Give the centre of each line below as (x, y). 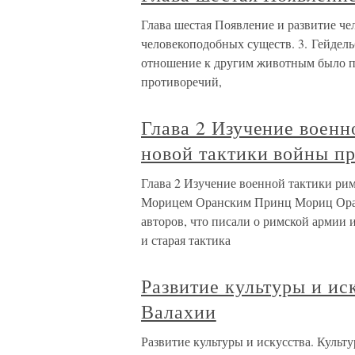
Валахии (179, 311)
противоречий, (181, 81)
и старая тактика (186, 240)
